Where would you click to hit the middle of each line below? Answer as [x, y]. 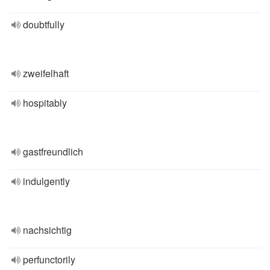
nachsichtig [47, 230]
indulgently [46, 181]
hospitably [45, 103]
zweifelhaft [46, 73]
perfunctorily [49, 259]
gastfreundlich [53, 152]
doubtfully [44, 24]
